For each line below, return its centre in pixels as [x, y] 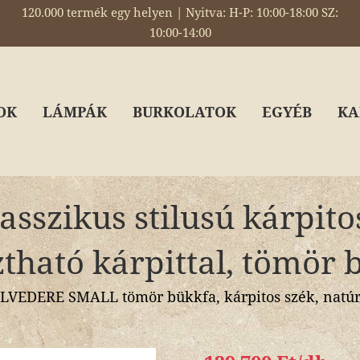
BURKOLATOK [184, 112]
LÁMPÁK [75, 112]
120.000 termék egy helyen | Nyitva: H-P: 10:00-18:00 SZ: [180, 13]
